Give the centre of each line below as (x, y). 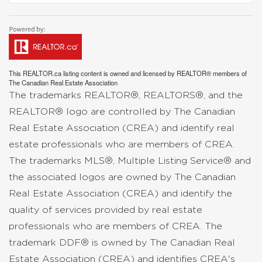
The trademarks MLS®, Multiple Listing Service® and (130, 161)
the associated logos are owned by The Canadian (122, 177)
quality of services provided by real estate (106, 210)
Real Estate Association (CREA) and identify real (122, 128)
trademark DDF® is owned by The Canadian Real (122, 242)
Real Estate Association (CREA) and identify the (120, 193)
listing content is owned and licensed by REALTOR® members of (154, 73)
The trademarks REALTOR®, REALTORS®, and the (126, 95)
